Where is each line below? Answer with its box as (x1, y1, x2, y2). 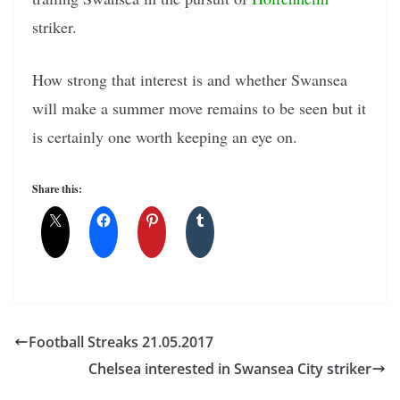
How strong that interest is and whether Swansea (32, 69, 347, 91)
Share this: (32, 181, 82, 197)
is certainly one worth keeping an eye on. (32, 126, 297, 148)
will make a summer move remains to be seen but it (32, 97, 366, 120)
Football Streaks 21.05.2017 (29, 332, 213, 353)
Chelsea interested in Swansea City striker (88, 359, 371, 379)
